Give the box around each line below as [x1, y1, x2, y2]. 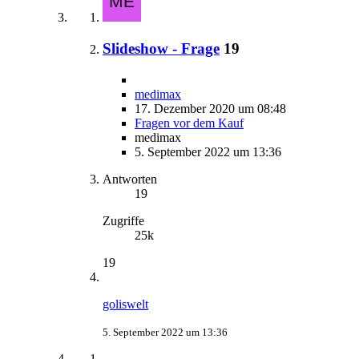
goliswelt [103, 296, 148, 311]
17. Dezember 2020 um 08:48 [135, 101, 286, 115]
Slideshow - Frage [103, 40, 220, 58]
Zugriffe [103, 213, 144, 228]
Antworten [103, 171, 157, 186]
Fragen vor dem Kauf [135, 115, 244, 130]
